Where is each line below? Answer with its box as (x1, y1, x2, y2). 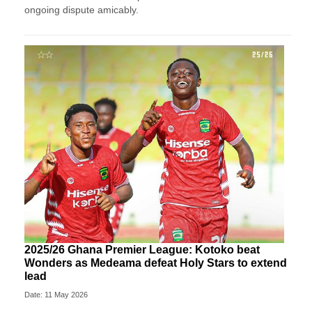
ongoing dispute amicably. (24, 3, 139, 15)
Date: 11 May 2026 (24, 290, 88, 299)
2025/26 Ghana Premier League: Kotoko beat (24, 244, 260, 256)
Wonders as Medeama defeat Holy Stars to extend (24, 257, 287, 270)
